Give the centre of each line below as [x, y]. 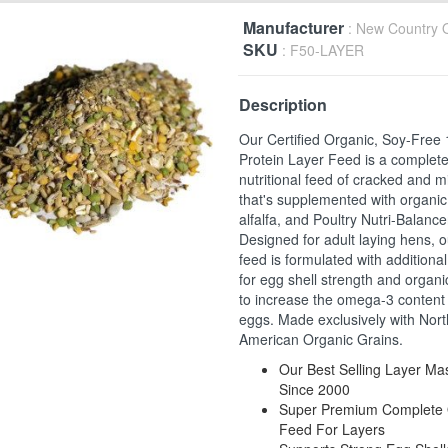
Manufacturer [296, 27]
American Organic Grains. [321, 339]
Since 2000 [315, 389]
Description [283, 104]
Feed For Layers [332, 429]
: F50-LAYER [323, 50]
